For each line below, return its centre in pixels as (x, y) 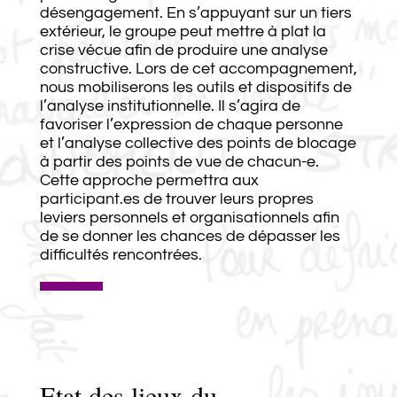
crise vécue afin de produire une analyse (183, 50)
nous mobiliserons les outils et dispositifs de (195, 87)
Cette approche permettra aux (149, 180)
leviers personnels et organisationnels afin (189, 217)
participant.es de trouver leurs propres (176, 198)
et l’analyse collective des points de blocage (198, 143)
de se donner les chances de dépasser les (190, 236)
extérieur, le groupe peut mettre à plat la (183, 31)
